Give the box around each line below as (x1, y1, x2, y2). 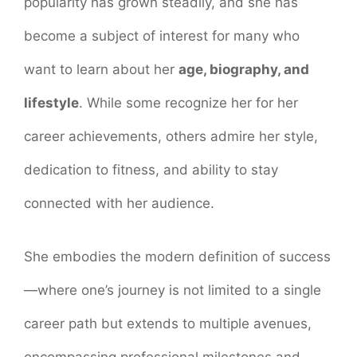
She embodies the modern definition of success (24, 249, 331, 265)
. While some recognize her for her (79, 94, 298, 111)
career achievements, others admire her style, (24, 127, 318, 144)
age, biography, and (178, 61, 309, 77)
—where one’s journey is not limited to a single (24, 282, 321, 299)
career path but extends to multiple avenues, (24, 316, 312, 332)
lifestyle (24, 94, 79, 111)
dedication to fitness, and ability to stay (24, 161, 278, 178)
